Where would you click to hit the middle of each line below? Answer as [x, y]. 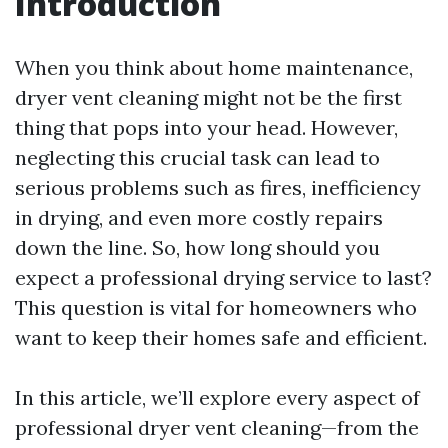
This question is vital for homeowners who [216, 307]
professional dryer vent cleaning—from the [217, 427]
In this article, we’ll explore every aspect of [217, 397]
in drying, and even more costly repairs [199, 217]
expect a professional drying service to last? [223, 277]
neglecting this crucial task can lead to [197, 157]
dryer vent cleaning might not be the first [208, 97]
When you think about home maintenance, [214, 67]
